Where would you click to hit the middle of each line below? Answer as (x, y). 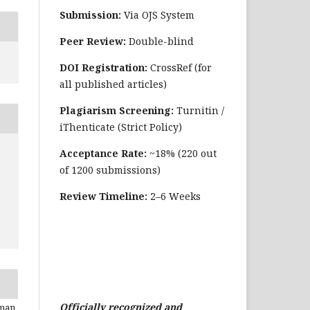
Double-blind (160, 41)
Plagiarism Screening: (117, 110)
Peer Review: (93, 41)
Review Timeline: (103, 196)
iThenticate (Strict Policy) (121, 127)
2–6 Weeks (174, 196)
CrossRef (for (180, 67)
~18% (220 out (182, 153)
